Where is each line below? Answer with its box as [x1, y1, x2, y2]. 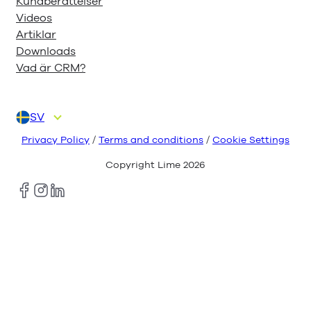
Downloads [16, 44, 76, 60]
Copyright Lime [106, 158, 183, 171]
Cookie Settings [212, 133, 289, 147]
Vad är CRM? [16, 60, 85, 76]
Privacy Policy [22, 133, 90, 147]
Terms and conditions [99, 133, 203, 147]
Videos [16, 10, 52, 26]
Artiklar [16, 27, 56, 43]
